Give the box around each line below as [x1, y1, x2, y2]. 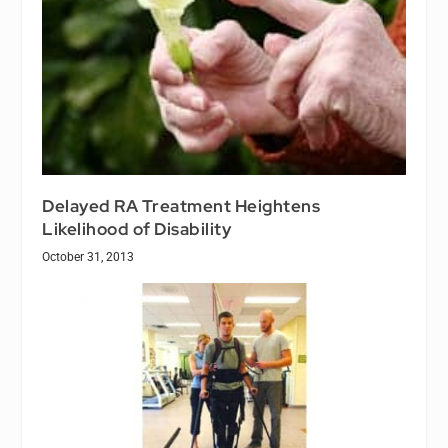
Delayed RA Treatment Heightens [42, 194, 321, 217]
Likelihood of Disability [42, 217, 232, 240]
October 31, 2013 [42, 249, 135, 264]
